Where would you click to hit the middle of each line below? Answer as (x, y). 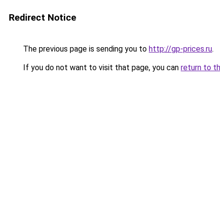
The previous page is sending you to (85, 49)
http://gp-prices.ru (180, 49)
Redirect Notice (42, 17)
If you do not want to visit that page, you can (101, 68)
